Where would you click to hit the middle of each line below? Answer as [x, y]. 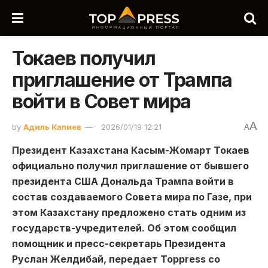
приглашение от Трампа [122, 80]
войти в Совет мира [101, 101]
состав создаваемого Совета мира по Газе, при [132, 197]
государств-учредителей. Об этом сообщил [124, 228]
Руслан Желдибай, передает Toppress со [116, 259]
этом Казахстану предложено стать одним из [129, 212]
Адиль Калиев [52, 127]
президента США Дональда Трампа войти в [123, 181]
